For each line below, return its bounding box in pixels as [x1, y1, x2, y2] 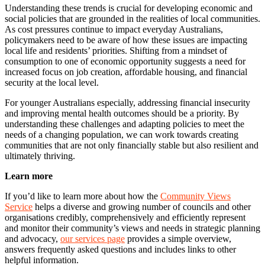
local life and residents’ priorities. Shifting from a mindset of [5, 46, 227, 56]
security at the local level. [5, 77, 99, 88]
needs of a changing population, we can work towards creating [5, 130, 238, 140]
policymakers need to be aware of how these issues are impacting [5, 35, 247, 46]
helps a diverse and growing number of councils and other [33, 202, 251, 212]
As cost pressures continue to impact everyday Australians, [5, 24, 223, 35]
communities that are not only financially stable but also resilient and [5, 140, 258, 151]
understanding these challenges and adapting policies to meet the [5, 119, 244, 130]
